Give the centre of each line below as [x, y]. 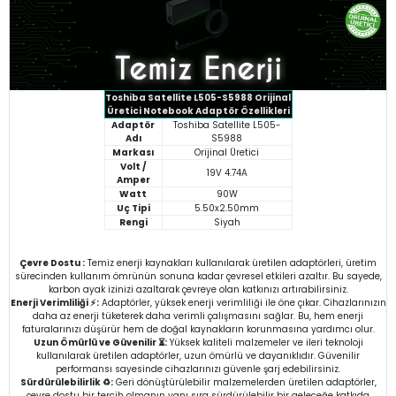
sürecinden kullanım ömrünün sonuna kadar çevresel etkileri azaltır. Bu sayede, [198, 276]
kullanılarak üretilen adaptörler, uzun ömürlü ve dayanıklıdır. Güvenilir [198, 355]
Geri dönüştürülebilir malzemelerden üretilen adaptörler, [244, 382]
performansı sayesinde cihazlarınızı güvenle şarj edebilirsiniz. [198, 369]
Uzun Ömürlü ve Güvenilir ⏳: [100, 342]
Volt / [133, 166]
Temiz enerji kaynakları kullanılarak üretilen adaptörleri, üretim [231, 263]
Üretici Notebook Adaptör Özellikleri [198, 110]
